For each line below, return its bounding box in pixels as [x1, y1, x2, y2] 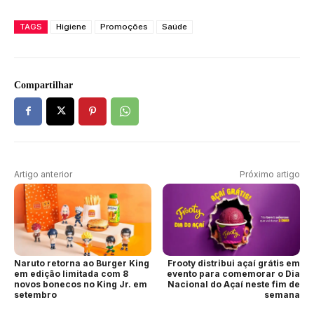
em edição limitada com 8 [14, 268, 128, 279]
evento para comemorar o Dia [166, 268, 300, 279]
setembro [14, 289, 57, 300]
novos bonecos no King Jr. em [14, 278, 147, 289]
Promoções [100, 21, 148, 32]
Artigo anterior [14, 168, 72, 179]
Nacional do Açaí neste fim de [167, 278, 300, 289]
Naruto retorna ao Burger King [14, 257, 149, 268]
